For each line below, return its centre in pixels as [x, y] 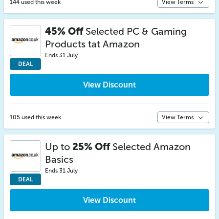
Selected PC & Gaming [135, 31]
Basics [59, 159]
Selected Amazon [150, 147]
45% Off [64, 31]
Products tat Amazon [92, 44]
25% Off [91, 147]
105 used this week [35, 117]
